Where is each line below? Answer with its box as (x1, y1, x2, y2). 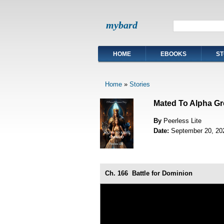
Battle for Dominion (131, 169, 192, 177)
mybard (106, 19, 137, 30)
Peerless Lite (163, 116, 201, 124)
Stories (129, 80, 150, 88)
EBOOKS (160, 50, 186, 57)
